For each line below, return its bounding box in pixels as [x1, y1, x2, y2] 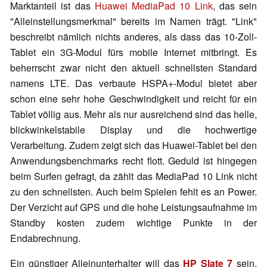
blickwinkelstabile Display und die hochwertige [10, 123, 257, 137]
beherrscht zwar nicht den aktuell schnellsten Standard [10, 61, 257, 75]
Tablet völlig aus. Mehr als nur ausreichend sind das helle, [10, 107, 257, 122]
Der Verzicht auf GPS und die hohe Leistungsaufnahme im [10, 200, 257, 215]
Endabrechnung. [10, 231, 80, 246]
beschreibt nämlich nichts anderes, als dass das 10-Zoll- [10, 30, 257, 44]
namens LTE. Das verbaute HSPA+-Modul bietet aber [10, 76, 257, 91]
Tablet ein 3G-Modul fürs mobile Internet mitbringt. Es [10, 45, 257, 60]
